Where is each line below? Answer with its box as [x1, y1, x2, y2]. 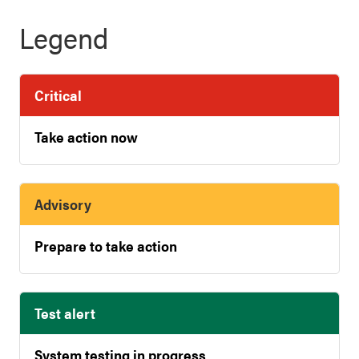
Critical [34, 85, 82, 105]
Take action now [34, 127, 138, 147]
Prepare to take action [34, 236, 177, 256]
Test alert [34, 303, 95, 323]
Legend [19, 16, 109, 58]
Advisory [34, 194, 91, 214]
